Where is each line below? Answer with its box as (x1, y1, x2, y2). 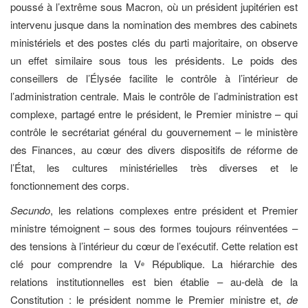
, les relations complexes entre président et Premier (50, 203, 298, 218)
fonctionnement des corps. (10, 177, 129, 192)
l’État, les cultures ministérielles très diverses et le (10, 159, 298, 175)
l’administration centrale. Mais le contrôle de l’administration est (10, 88, 298, 103)
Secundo (10, 203, 50, 218)
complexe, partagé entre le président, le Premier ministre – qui (10, 106, 298, 121)
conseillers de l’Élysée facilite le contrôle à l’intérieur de (10, 70, 298, 85)
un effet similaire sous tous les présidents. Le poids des (10, 52, 298, 67)
